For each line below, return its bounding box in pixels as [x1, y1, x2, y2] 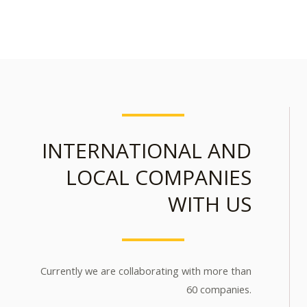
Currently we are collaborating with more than [40, 263, 251, 278]
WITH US [168, 189, 251, 218]
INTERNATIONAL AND [42, 136, 251, 164]
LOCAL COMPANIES [66, 162, 251, 191]
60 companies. [186, 282, 251, 296]
